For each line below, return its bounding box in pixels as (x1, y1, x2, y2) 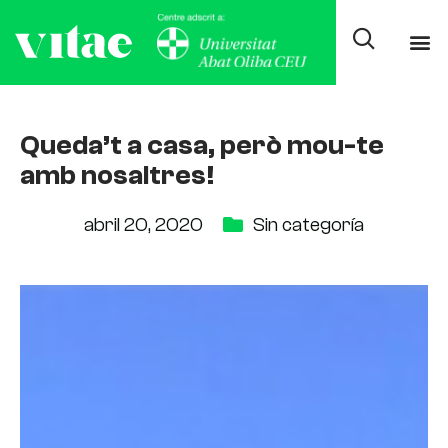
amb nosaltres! (20, 159, 214, 191)
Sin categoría (253, 213, 364, 236)
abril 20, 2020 (84, 213, 203, 236)
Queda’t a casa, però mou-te (20, 129, 384, 161)
